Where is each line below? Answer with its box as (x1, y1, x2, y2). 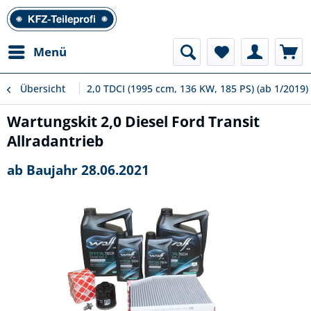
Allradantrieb (7, 131, 103, 151)
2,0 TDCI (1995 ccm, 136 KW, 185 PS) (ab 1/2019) (87, 82, 308, 95)
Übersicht (20, 82, 65, 95)
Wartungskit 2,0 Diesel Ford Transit (7, 112, 260, 131)
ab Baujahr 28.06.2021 (7, 160, 149, 179)
